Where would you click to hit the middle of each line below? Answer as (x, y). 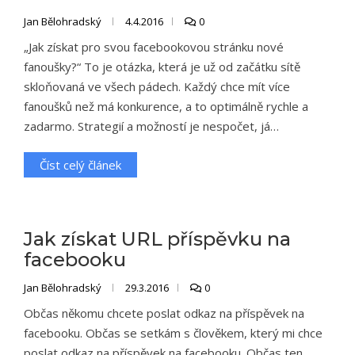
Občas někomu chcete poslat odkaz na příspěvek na (164, 313)
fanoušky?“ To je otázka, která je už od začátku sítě (162, 67)
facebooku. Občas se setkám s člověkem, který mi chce (173, 333)
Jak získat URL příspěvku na (157, 239)
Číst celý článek (80, 165)
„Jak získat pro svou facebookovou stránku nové (154, 47)
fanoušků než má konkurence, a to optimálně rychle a (166, 106)
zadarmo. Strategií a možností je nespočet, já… (151, 126)
